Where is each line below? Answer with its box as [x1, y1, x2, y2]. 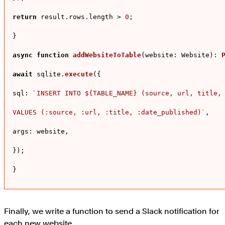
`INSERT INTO [33, 89, 85, 97]
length [89, 13, 113, 21]
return [13, 13, 37, 21]
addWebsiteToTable [73, 51, 141, 59]
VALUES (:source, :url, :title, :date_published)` [13, 108, 205, 117]
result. [37, 13, 69, 21]
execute [65, 70, 93, 78]
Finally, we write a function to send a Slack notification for [4, 206, 219, 216]
